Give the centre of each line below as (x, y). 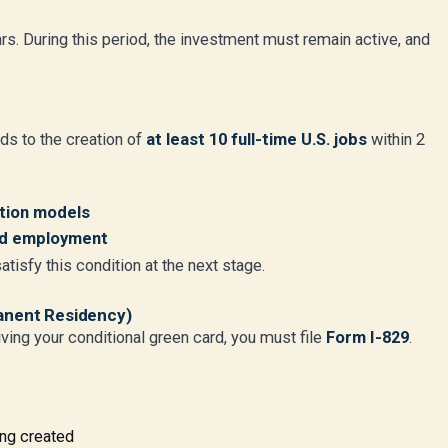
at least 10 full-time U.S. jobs (256, 139)
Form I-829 (367, 337)
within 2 (396, 139)
